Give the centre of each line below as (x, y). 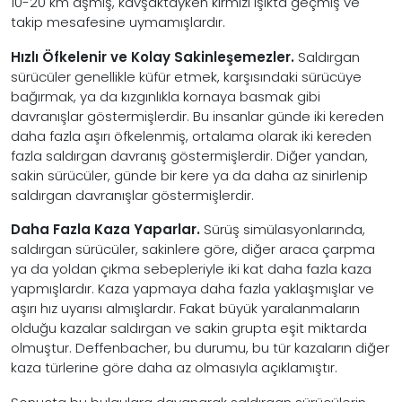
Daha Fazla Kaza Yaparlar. (105, 229)
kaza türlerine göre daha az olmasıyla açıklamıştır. (174, 367)
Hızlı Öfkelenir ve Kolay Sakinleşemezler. (153, 57)
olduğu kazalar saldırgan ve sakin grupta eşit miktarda (189, 328)
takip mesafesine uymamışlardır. (118, 22)
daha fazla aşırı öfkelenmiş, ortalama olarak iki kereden (191, 135)
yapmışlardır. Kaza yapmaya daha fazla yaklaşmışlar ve (192, 288)
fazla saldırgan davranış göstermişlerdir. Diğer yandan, (189, 155)
